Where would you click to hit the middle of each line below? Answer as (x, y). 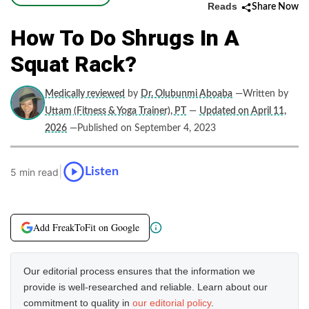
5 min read (34, 172)
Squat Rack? (73, 64)
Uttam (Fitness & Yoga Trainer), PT (116, 111)
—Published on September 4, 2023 (143, 128)
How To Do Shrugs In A (125, 38)
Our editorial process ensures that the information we (139, 271)
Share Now (275, 7)
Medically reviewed (85, 94)
